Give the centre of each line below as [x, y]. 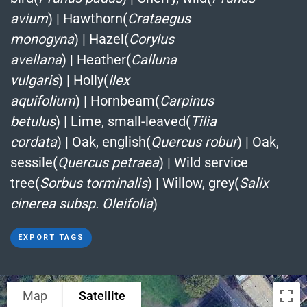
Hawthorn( [95, 18]
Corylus [151, 39]
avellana [36, 59]
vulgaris [34, 80]
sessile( [34, 162]
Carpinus [187, 100]
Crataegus [159, 18]
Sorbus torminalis [94, 183]
